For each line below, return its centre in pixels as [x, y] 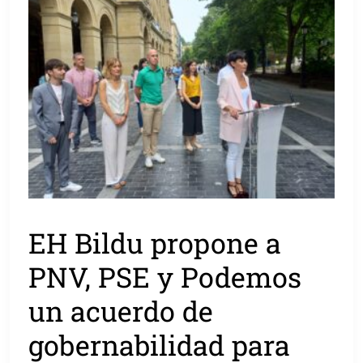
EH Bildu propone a [155, 242]
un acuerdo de [121, 310]
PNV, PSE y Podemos [165, 276]
